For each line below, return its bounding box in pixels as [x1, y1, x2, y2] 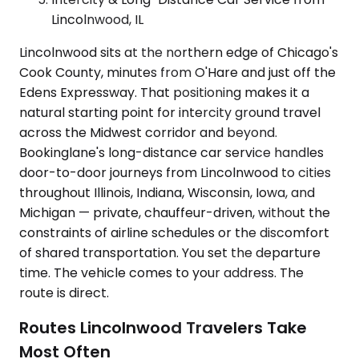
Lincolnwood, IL [51, 10, 143, 29]
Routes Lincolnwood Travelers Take [19, 317, 307, 340]
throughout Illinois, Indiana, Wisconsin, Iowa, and [19, 183, 315, 202]
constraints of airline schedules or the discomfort [19, 223, 329, 242]
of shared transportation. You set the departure [19, 243, 321, 262]
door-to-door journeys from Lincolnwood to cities [19, 163, 331, 182]
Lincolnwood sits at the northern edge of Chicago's [19, 42, 338, 62]
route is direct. [19, 283, 109, 302]
